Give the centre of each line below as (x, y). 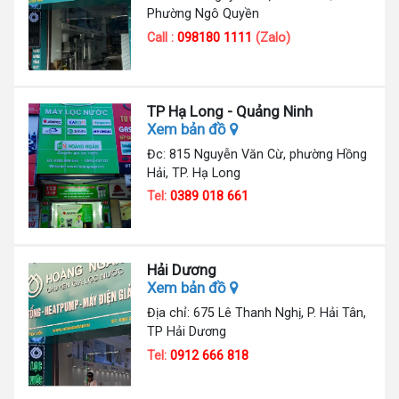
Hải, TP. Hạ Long (194, 172)
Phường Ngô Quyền (204, 14)
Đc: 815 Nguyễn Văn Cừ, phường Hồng (257, 154)
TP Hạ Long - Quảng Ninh (230, 111)
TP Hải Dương (187, 331)
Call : (163, 38)
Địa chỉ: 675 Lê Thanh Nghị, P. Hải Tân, (257, 312)
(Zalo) (272, 38)
